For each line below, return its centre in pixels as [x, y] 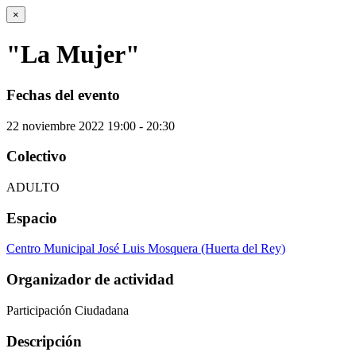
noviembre [49, 126]
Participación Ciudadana [68, 310]
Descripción [44, 341]
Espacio [32, 218]
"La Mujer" [73, 54]
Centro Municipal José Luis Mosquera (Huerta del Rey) [146, 249]
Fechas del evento [63, 95]
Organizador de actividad [90, 280]
